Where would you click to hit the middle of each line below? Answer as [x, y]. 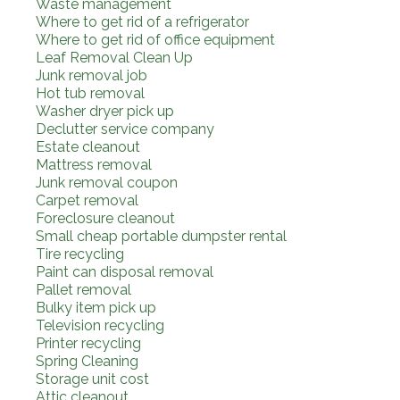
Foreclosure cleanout [105, 218]
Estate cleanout [88, 146]
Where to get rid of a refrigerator [142, 21]
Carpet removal [87, 200]
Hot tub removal [90, 93]
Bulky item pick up [96, 307]
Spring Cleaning [87, 361]
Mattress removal [94, 164]
